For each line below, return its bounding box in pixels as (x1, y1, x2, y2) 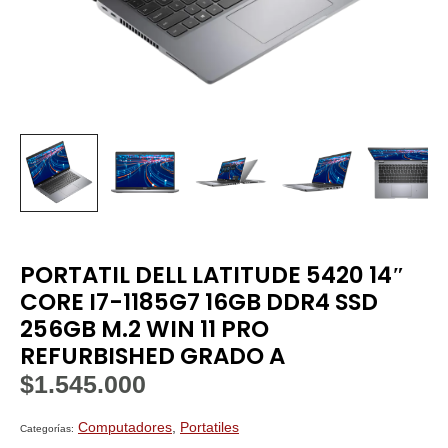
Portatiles (180, 419, 239, 435)
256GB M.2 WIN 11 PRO (20, 312, 269, 345)
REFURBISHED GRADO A (20, 339, 285, 372)
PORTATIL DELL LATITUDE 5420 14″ (20, 258, 405, 291)
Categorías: (20, 422, 74, 434)
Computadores (78, 419, 172, 435)
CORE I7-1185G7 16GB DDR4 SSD (20, 285, 378, 318)
